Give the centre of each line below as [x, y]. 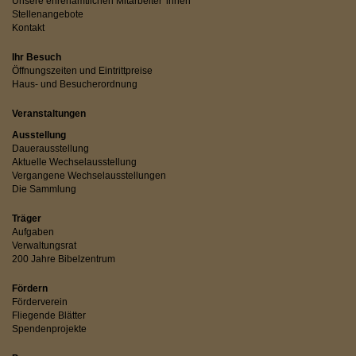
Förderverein [40, 302]
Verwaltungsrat [44, 245]
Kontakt [28, 27]
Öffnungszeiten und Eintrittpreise [82, 70]
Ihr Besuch [37, 57]
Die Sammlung [44, 189]
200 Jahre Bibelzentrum [64, 259]
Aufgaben [33, 232]
